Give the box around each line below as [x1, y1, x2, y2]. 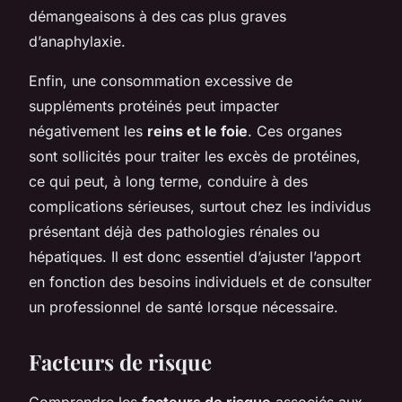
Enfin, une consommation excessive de [29, 71, 293, 90]
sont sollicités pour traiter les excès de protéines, [29, 146, 361, 165]
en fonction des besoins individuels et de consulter [29, 272, 371, 291]
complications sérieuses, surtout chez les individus [29, 197, 371, 215]
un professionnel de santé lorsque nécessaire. [29, 297, 338, 316]
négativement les [29, 121, 147, 140]
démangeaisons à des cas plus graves [29, 6, 286, 25]
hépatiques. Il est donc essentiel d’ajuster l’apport [29, 247, 361, 266]
